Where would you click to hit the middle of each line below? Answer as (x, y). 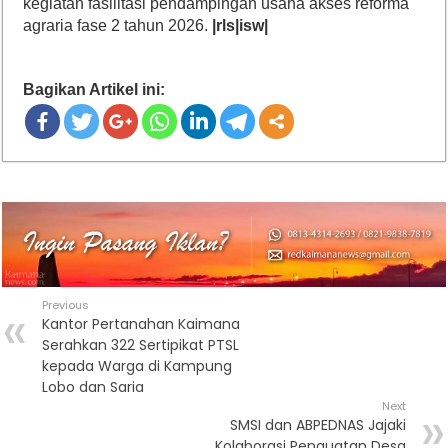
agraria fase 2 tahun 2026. (118, 26)
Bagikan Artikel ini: (94, 90)
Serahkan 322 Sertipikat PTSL (141, 344)
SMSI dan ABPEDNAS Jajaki (317, 424)
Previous (66, 304)
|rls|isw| (240, 26)
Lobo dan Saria (101, 386)
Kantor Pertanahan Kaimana (141, 323)
